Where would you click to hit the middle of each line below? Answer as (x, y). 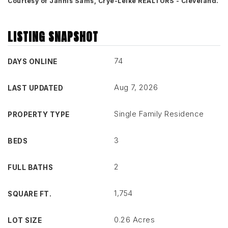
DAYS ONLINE (33, 62)
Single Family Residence (159, 114)
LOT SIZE (25, 220)
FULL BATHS (30, 167)
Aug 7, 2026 (136, 87)
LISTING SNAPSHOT (53, 37)
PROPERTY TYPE (39, 115)
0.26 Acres (134, 220)
